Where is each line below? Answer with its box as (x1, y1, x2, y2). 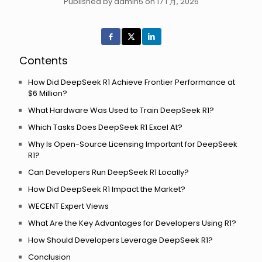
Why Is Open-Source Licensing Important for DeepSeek (28, 139, 237, 150)
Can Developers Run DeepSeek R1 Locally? (28, 167, 189, 178)
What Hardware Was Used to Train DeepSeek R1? (28, 105, 214, 116)
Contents (19, 53, 68, 68)
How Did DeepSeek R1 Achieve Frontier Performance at (28, 77, 235, 88)
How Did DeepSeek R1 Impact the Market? (28, 184, 185, 195)
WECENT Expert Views (28, 201, 109, 212)
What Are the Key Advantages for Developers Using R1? (28, 218, 236, 229)
